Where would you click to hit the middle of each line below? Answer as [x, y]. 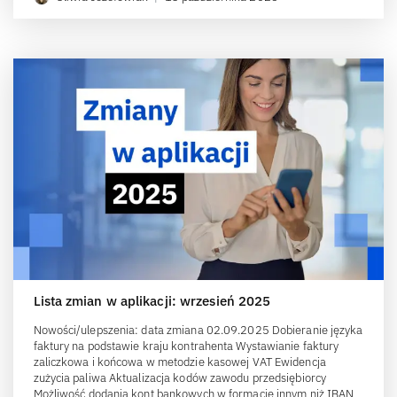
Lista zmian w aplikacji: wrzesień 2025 [152, 300]
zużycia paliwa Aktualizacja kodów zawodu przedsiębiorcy [179, 378]
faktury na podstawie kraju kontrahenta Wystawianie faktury [186, 346]
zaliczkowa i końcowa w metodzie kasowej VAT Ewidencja [179, 362]
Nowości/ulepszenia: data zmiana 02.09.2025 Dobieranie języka [198, 330]
